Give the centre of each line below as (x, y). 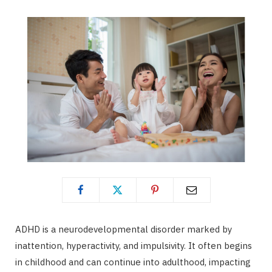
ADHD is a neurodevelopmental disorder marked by (124, 229)
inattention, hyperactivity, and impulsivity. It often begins (134, 245)
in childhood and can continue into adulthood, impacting (133, 262)
